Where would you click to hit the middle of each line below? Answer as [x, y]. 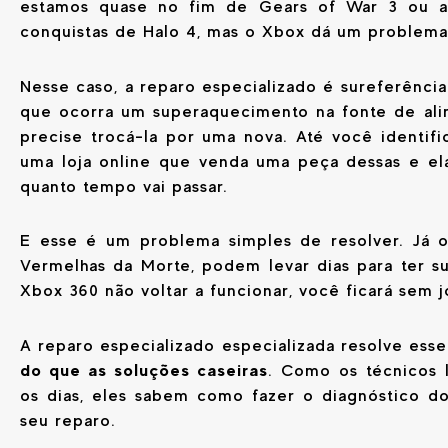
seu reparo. [68, 421]
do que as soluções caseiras [144, 370]
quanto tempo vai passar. [124, 186]
